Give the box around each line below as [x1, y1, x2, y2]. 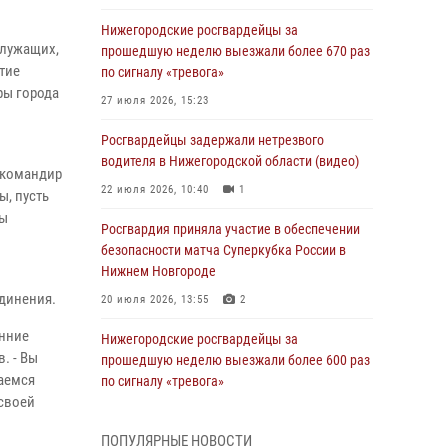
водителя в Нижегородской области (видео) [101, 153, 359, 169]
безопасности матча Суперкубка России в [101, 242, 346, 258]
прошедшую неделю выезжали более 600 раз [101, 352, 370, 368]
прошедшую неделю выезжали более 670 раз [101, 43, 370, 59]
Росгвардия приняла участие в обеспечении [101, 221, 360, 237]
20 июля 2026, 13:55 [101, 293, 209, 306]
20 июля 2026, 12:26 [101, 403, 209, 416]
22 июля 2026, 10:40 [101, 183, 209, 196]
